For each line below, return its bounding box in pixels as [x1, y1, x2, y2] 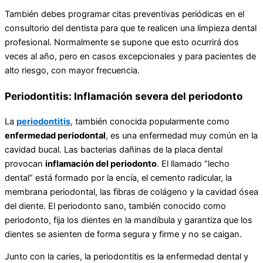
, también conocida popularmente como [70, 116, 230, 127]
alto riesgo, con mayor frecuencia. [5, 65, 140, 76]
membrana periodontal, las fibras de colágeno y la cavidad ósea [5, 186, 258, 197]
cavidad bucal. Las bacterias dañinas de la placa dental [5, 144, 222, 155]
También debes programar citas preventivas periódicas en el [5, 9, 244, 20]
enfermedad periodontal [5, 130, 106, 141]
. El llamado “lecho [157, 158, 230, 169]
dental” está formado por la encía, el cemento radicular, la [5, 172, 232, 183]
